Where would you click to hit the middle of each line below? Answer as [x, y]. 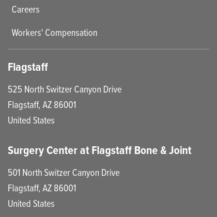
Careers [26, 9]
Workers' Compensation [54, 32]
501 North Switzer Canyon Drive [64, 172]
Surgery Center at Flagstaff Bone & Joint [100, 150]
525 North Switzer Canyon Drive [65, 89]
